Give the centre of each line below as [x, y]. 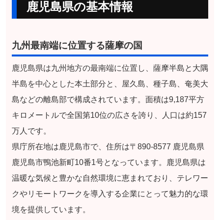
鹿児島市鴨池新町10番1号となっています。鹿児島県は [109, 163]
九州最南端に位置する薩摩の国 [77, 46]
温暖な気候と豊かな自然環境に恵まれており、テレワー [110, 178]
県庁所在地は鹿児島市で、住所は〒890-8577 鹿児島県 [108, 147]
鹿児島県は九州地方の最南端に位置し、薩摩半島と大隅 [110, 68]
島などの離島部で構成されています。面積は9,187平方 [108, 100]
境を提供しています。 [51, 210]
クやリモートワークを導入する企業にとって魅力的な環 [110, 194]
